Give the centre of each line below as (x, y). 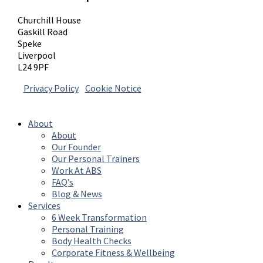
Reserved (136, 101)
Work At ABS (77, 170)
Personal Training (88, 229)
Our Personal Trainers (96, 158)
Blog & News (77, 193)
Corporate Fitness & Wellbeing (113, 252)
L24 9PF (33, 67)
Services (44, 205)
